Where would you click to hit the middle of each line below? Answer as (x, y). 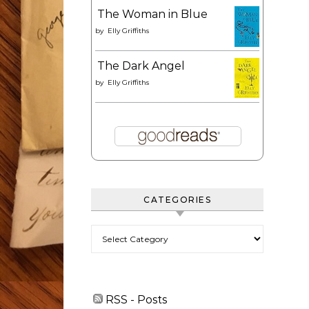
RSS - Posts (135, 300)
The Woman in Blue (152, 14)
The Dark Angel (141, 66)
